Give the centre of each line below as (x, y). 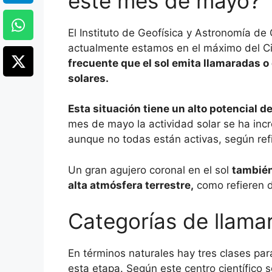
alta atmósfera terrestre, (131, 185)
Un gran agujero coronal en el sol (150, 170)
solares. (88, 78)
